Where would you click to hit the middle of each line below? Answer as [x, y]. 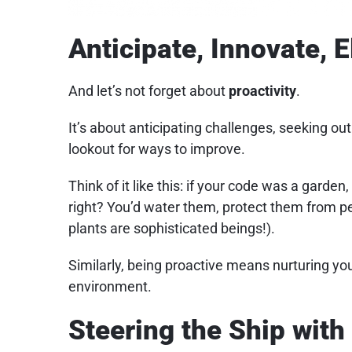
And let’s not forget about [148, 91]
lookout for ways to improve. [156, 149]
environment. [110, 287]
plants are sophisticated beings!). [171, 229]
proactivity [262, 91]
